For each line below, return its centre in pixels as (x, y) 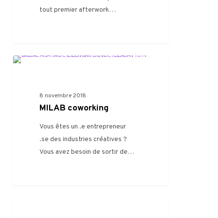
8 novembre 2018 (63, 96)
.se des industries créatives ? (83, 140)
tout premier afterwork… (78, 10)
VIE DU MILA (46, 71)
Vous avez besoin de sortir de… (87, 152)
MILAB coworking (74, 109)
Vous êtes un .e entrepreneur (83, 127)
